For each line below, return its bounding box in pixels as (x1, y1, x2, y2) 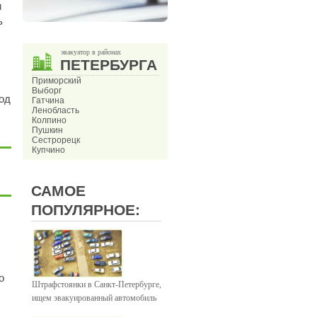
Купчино (32, 145, 65, 155)
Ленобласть (32, 105, 79, 115)
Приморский (32, 76, 81, 86)
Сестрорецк (32, 135, 80, 145)
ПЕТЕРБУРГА (60, 57, 157, 73)
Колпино (32, 115, 67, 125)
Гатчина (32, 96, 64, 105)
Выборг (32, 86, 62, 96)
